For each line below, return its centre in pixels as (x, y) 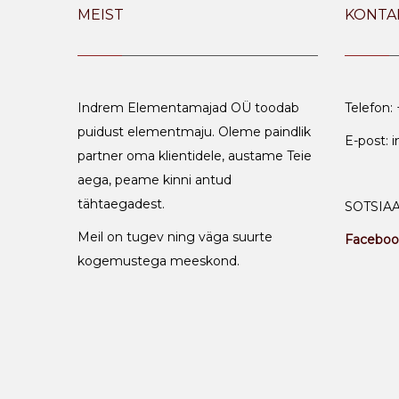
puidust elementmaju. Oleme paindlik (194, 132)
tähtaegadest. (121, 204)
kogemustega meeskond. (159, 261)
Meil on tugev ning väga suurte (175, 237)
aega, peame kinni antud (155, 180)
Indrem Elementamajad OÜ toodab (188, 108)
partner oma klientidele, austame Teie (195, 156)
